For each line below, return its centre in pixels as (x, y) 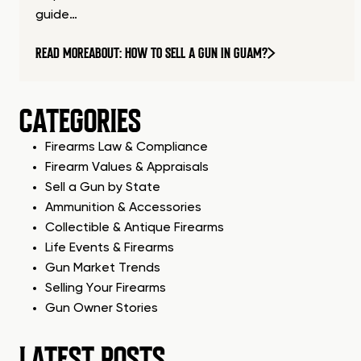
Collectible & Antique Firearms (135, 228)
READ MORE (62, 54)
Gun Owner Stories (102, 309)
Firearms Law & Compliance (127, 148)
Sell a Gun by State (103, 188)
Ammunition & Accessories (123, 208)
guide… (56, 16)
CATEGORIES (80, 122)
